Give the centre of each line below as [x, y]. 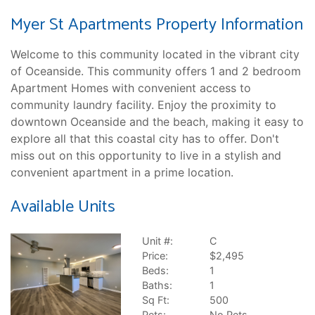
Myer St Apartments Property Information [157, 25]
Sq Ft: [155, 300]
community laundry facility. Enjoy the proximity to [143, 105]
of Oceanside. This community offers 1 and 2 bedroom [156, 71]
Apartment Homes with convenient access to [131, 88]
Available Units [63, 207]
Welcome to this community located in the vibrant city [155, 54]
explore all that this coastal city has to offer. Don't [145, 139]
